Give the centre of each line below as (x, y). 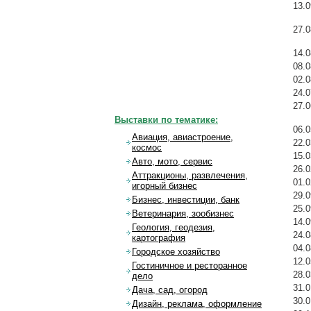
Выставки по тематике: (166, 120)
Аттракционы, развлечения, (190, 176)
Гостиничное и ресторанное (190, 266)
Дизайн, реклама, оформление (197, 304)
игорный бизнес (165, 186)
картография (159, 238)
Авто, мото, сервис (172, 162)
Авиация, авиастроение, (183, 137)
